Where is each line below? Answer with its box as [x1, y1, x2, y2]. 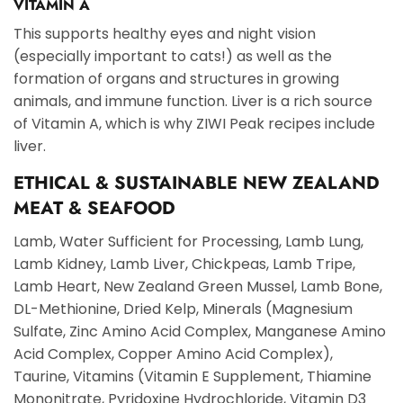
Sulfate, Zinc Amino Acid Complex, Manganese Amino [13, 320, 386, 342]
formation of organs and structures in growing [13, 67, 339, 89]
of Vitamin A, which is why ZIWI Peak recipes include [13, 112, 375, 134]
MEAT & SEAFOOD [13, 194, 175, 221]
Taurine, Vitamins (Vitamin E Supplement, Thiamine [13, 365, 372, 387]
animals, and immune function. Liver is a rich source [13, 90, 372, 112]
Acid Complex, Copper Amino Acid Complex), [13, 343, 333, 364]
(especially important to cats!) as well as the [13, 45, 332, 67]
